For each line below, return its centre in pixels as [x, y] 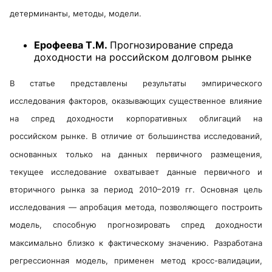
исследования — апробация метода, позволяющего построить [136, 207]
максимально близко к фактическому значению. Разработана [136, 243]
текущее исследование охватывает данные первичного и [136, 172]
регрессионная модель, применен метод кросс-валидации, [136, 260]
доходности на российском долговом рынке [143, 57]
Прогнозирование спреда [172, 45]
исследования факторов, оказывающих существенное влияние [136, 101]
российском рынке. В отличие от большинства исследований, [136, 136]
